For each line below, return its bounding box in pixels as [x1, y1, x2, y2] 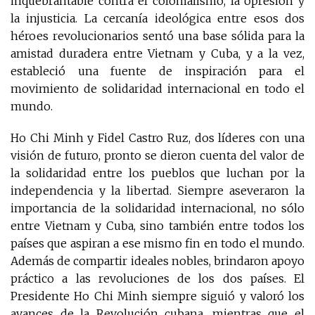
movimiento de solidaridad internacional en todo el [11, 81, 304, 96]
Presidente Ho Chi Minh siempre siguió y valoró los [11, 288, 304, 303]
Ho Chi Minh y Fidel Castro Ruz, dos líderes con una [11, 130, 304, 145]
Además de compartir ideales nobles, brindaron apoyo [11, 253, 304, 268]
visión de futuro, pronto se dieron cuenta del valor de [11, 148, 304, 162]
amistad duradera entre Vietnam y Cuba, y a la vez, [11, 46, 304, 60]
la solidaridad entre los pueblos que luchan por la [11, 165, 304, 180]
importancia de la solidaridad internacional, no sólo [11, 200, 304, 215]
